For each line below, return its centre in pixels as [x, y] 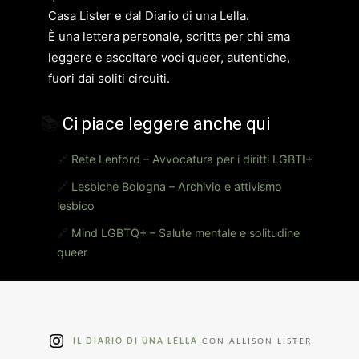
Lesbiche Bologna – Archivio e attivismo [177, 186]
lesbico [76, 205]
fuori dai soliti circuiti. [109, 79]
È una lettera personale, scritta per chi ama [169, 37]
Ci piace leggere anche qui [166, 123]
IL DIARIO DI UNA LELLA [135, 341]
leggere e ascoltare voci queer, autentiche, [169, 58]
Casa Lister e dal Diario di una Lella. [149, 16]
